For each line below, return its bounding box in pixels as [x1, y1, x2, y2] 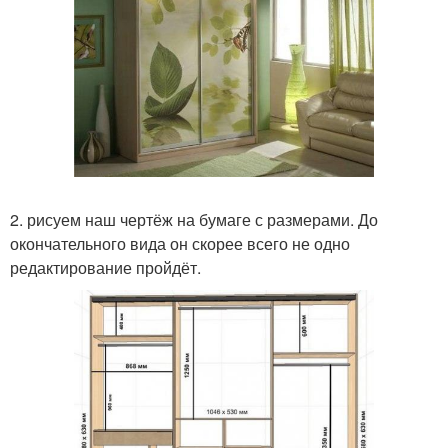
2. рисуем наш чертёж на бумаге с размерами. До [10, 208, 378, 232]
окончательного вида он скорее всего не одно [10, 232, 350, 256]
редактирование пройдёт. [10, 256, 201, 280]
